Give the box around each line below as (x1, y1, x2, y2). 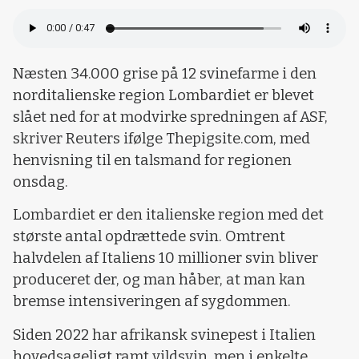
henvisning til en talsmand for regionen (13, 151, 292, 169)
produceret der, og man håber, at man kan (13, 271, 305, 289)
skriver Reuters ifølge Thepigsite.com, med (13, 129, 310, 147)
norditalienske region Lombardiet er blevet (13, 86, 314, 104)
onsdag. (13, 172, 68, 191)
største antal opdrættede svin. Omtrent (13, 228, 285, 246)
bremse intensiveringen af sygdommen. (13, 292, 291, 311)
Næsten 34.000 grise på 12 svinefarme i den (13, 64, 317, 83)
